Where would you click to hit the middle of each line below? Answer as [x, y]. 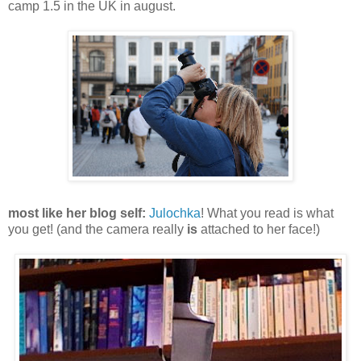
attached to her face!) [259, 230]
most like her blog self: [77, 214]
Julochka [175, 214]
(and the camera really [122, 230]
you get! [31, 230]
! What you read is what [267, 214]
